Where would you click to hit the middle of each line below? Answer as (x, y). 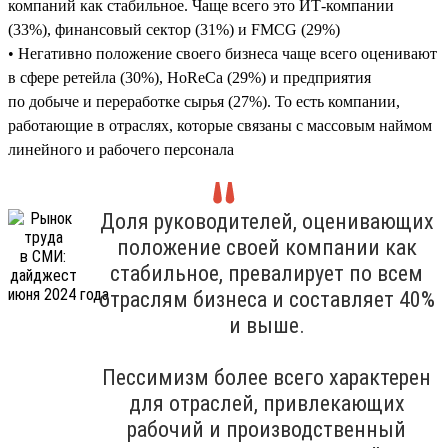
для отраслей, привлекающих (266, 403)
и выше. (266, 325)
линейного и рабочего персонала (121, 149)
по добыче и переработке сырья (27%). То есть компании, (204, 101)
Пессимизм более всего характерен (266, 377)
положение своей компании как (266, 247)
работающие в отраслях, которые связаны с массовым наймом (220, 125)
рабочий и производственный (266, 429)
